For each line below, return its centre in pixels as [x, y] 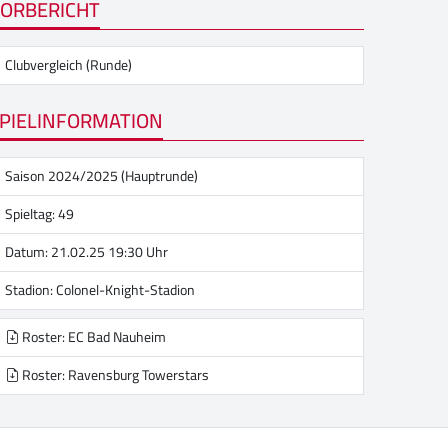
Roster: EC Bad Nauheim [92, 337]
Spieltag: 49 [39, 214]
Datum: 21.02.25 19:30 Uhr [86, 252]
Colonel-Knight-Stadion [125, 290]
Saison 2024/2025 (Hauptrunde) [101, 176]
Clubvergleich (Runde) [68, 65]
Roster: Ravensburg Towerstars [114, 375]
